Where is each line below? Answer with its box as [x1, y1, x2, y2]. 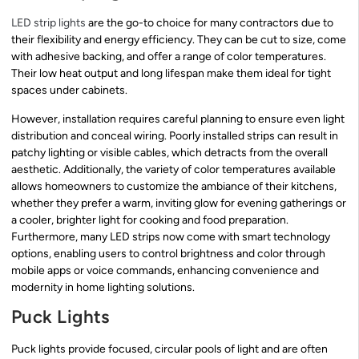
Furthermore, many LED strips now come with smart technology [11, 229, 330, 244]
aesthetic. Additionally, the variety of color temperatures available [11, 162, 336, 176]
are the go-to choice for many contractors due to [86, 16, 333, 30]
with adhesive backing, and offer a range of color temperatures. [11, 50, 326, 64]
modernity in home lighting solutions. [11, 280, 195, 294]
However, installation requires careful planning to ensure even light [11, 111, 345, 126]
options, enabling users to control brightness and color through [11, 246, 325, 260]
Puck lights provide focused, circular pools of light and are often [11, 342, 328, 357]
